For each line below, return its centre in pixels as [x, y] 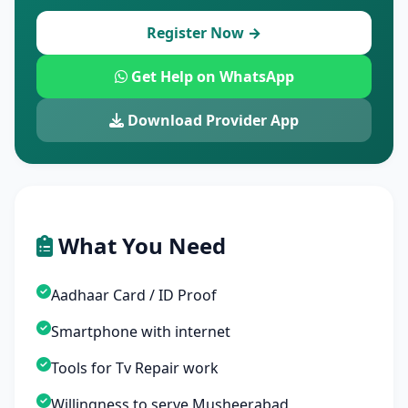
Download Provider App [211, 120]
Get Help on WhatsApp [210, 76]
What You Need [139, 245]
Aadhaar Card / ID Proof [134, 295]
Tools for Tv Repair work [135, 368]
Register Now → [204, 33]
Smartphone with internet [141, 331]
